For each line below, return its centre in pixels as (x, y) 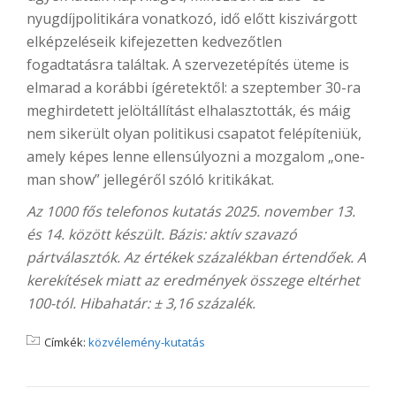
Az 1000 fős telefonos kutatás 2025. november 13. (191, 212)
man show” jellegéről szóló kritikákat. (150, 180)
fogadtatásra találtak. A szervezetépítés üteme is (188, 65)
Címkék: (66, 343)
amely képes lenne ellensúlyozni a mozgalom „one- (196, 157)
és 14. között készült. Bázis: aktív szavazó (162, 235)
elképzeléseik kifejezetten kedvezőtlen (154, 42)
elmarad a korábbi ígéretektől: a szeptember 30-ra (194, 88)
